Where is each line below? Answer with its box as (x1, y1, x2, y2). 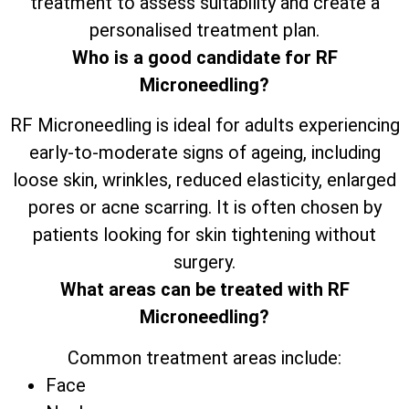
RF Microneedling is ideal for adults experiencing (9, 114, 400, 137)
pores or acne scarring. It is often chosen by (27, 196, 382, 219)
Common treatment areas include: (68, 346, 341, 369)
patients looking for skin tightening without (33, 224, 376, 246)
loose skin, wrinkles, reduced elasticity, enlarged (13, 169, 396, 192)
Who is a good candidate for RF (71, 46, 338, 68)
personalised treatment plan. (89, 18, 320, 41)
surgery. (173, 251, 236, 274)
